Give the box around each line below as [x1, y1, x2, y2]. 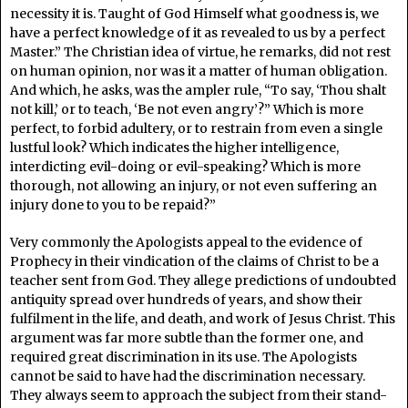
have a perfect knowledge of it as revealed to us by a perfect [10, 24, 385, 41]
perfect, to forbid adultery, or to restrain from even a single [10, 119, 382, 137]
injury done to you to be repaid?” [10, 196, 216, 213]
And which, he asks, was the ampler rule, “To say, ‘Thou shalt [10, 81, 386, 98]
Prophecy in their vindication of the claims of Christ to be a [10, 252, 379, 270]
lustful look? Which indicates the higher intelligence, [10, 138, 339, 156]
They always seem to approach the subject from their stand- [10, 386, 387, 403]
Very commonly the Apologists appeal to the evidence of [10, 233, 362, 250]
